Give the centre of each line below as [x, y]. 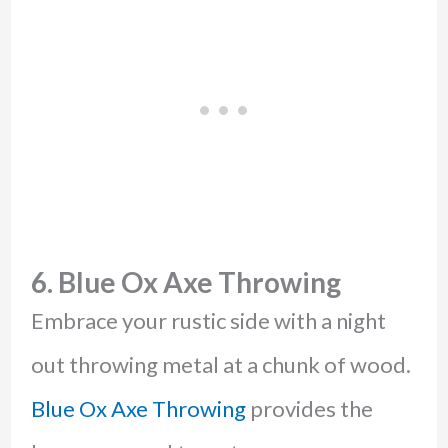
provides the [309, 409]
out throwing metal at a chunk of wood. [220, 365]
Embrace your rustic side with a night [208, 321]
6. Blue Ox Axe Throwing [185, 282]
